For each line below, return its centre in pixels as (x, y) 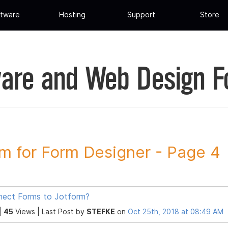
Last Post (59, 211)
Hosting (73, 15)
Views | (27, 211)
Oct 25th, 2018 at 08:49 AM (176, 211)
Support (141, 15)
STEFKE (101, 211)
